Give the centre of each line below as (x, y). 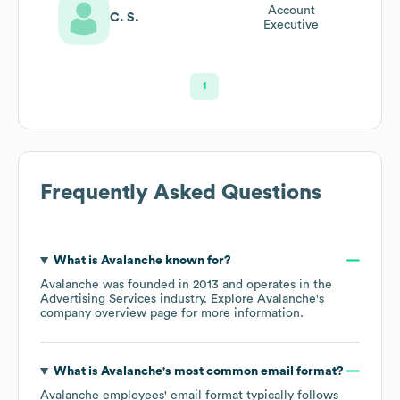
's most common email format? (253, 371)
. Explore (230, 299)
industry (180, 299)
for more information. (241, 313)
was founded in (146, 284)
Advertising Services (98, 299)
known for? (196, 260)
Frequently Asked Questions (181, 192)
